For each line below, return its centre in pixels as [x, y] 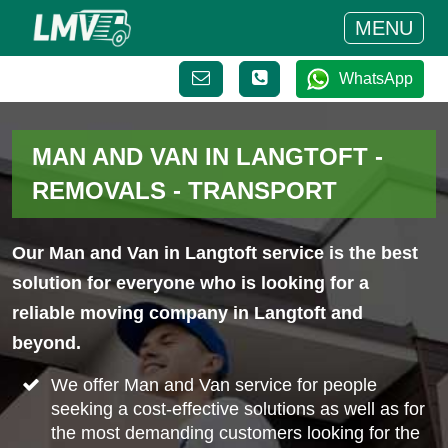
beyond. [46, 343]
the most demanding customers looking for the [235, 432]
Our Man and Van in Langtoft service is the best [215, 253]
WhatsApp [376, 78]
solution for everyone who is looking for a [190, 283]
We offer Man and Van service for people [213, 384]
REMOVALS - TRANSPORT [184, 190]
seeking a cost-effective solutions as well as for [237, 408]
